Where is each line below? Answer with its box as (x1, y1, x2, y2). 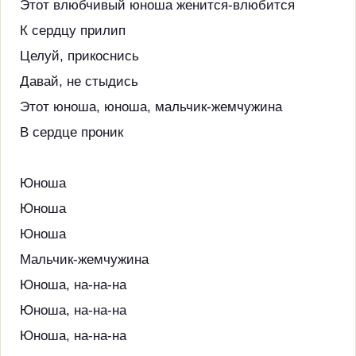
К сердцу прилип (20, 23, 126, 38)
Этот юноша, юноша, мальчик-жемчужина (20, 99, 282, 114)
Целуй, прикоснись (20, 48, 139, 64)
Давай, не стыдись (20, 74, 138, 89)
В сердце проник (20, 125, 123, 140)
